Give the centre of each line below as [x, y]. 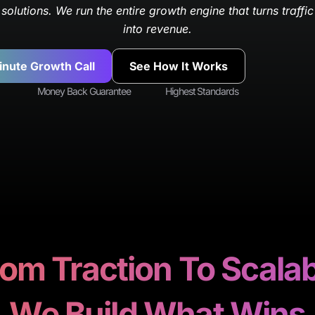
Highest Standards [202, 91]
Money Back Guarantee [84, 91]
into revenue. [157, 29]
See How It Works [179, 66]
